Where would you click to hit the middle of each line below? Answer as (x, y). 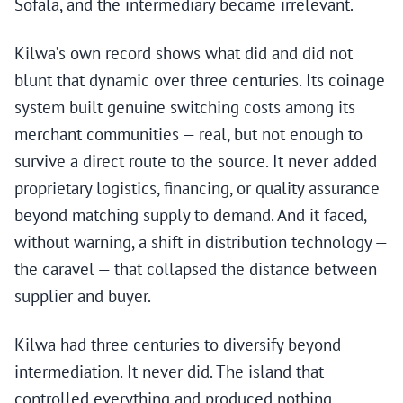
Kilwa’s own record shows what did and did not (184, 54)
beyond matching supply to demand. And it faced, (190, 215)
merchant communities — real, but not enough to (188, 134)
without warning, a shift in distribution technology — (201, 242)
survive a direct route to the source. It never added (196, 161)
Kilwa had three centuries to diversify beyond (178, 345)
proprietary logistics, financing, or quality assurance (197, 188)
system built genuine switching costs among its (185, 107)
